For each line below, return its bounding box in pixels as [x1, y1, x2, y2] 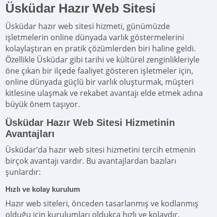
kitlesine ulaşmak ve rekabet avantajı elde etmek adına [5, 88, 203, 98]
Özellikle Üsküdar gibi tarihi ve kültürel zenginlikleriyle [5, 54, 200, 65]
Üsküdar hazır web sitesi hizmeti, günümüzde [5, 21, 170, 31]
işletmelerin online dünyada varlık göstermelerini [5, 32, 185, 43]
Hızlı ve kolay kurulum [5, 185, 80, 193]
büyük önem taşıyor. [5, 99, 80, 109]
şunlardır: [5, 167, 41, 177]
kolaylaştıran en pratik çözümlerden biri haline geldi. [5, 43, 196, 54]
